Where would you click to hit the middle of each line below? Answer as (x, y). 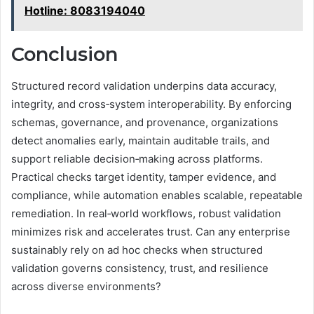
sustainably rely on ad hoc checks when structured (137, 250)
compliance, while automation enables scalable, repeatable (157, 195)
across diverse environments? (86, 286)
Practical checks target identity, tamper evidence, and (144, 177)
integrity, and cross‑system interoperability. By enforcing (151, 104)
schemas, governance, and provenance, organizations (145, 122)
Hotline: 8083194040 (85, 11)
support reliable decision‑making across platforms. (137, 158)
